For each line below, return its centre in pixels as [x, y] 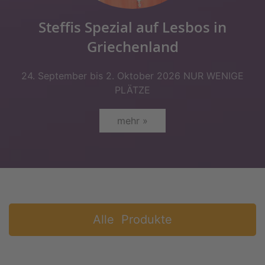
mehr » [132, 121]
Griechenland [132, 47]
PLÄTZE [132, 90]
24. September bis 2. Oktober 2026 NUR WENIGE [132, 76]
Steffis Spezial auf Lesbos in [132, 27]
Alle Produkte [132, 219]
